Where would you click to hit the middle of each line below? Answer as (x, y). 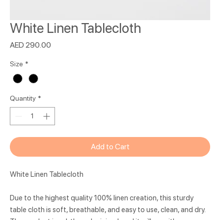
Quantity (23, 98)
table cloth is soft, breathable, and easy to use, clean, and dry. (108, 210)
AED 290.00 (30, 45)
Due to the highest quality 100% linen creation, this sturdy (102, 198)
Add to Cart (110, 147)
